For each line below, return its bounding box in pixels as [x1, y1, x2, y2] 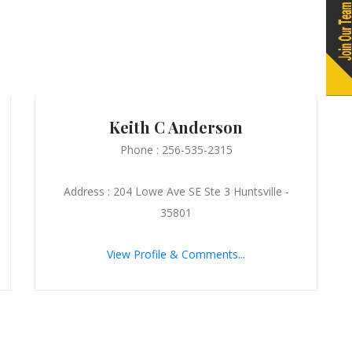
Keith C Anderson [109, 115, 243, 137]
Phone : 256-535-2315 [119, 141, 233, 157]
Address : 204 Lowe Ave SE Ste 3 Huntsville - [63, 183, 289, 199]
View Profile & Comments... [107, 246, 245, 262]
